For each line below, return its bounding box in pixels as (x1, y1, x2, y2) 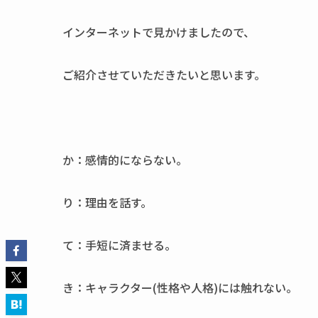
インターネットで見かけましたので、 (62, 23, 255, 40)
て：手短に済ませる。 (62, 236, 176, 253)
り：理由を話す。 (62, 194, 152, 211)
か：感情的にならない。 (62, 151, 187, 168)
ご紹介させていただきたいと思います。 (62, 66, 265, 83)
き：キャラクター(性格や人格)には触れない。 (62, 279, 297, 296)
